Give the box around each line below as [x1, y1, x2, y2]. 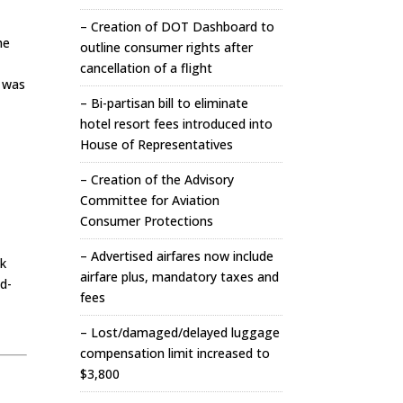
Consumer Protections [80, 212, 214, 229]
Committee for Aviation [80, 192, 220, 209]
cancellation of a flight [80, 59, 213, 76]
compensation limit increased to [80, 345, 271, 362]
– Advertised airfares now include [80, 247, 274, 264]
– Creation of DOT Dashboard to [80, 18, 275, 35]
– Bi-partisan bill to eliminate [80, 94, 249, 112]
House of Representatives [80, 136, 234, 153]
